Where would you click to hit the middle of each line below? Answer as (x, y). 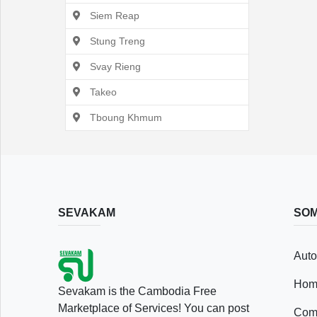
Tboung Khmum (125, 117)
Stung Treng (116, 41)
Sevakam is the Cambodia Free (137, 291)
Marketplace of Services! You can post (154, 308)
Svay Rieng (114, 67)
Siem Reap (113, 16)
